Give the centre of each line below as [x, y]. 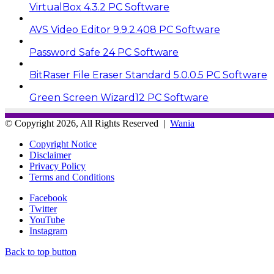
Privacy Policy [57, 166]
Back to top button [41, 251]
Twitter [43, 209]
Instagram [48, 231]
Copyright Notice [63, 144]
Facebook [48, 198]
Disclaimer [50, 155]
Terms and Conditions [72, 177]
